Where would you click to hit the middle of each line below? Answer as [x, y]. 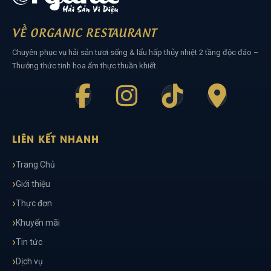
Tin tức [29, 242]
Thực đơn [34, 203]
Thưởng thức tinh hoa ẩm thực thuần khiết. [85, 66]
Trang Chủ [35, 165]
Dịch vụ [29, 261]
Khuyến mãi [38, 223]
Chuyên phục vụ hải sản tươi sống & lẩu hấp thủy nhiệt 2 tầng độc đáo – [135, 52]
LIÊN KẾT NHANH [56, 138]
